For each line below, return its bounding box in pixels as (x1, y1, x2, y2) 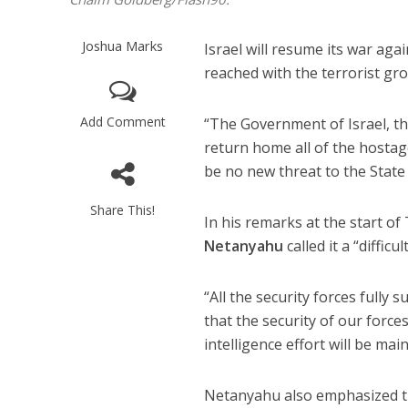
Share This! (90, 201, 156, 219)
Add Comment (79, 113, 166, 131)
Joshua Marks (82, 36, 164, 56)
